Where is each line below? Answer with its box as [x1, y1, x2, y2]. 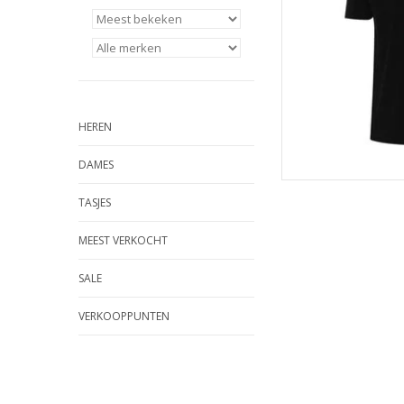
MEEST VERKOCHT [78, 233, 168, 248]
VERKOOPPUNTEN [78, 308, 170, 324]
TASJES [78, 195, 111, 210]
